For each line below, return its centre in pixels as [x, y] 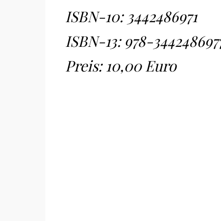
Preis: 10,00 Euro [121, 66]
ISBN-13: [95, 41]
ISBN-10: [96, 16]
